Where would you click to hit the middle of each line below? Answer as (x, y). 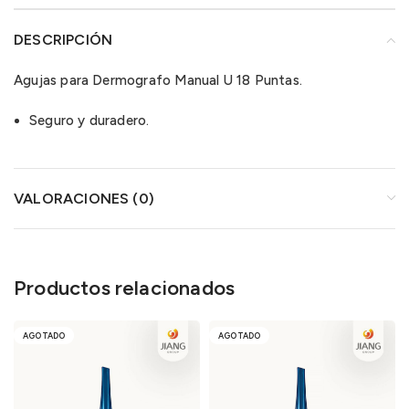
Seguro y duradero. (89, 121)
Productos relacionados (125, 288)
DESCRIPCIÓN (63, 40)
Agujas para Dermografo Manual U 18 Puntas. (158, 81)
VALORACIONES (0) (84, 199)
